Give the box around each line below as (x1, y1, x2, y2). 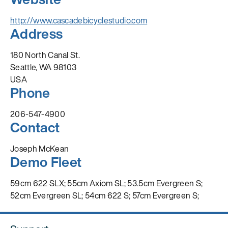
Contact (10, 117, 60, 137)
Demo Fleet (10, 152, 82, 172)
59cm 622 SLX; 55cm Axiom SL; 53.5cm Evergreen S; (10, 177, 203, 189)
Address (10, 23, 63, 43)
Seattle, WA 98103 (10, 61, 77, 73)
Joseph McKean (10, 142, 69, 155)
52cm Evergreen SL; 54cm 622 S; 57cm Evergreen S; (10, 189, 199, 202)
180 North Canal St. (10, 48, 80, 61)
